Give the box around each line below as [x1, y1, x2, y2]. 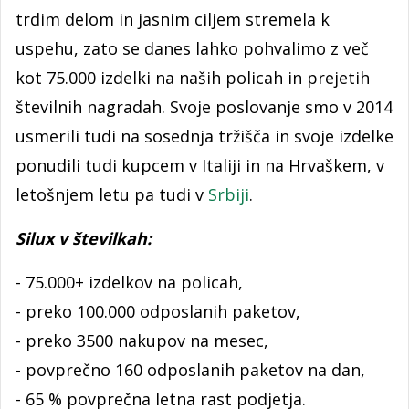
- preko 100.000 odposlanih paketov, [16, 299, 300, 322]
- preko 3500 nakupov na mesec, [16, 329, 268, 351]
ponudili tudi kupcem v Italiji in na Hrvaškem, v [16, 153, 384, 176]
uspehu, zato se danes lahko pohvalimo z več [16, 37, 369, 59]
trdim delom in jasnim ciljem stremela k [16, 7, 330, 30]
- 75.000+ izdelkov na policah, [16, 270, 243, 293]
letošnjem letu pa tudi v [16, 183, 208, 205]
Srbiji [208, 183, 249, 205]
